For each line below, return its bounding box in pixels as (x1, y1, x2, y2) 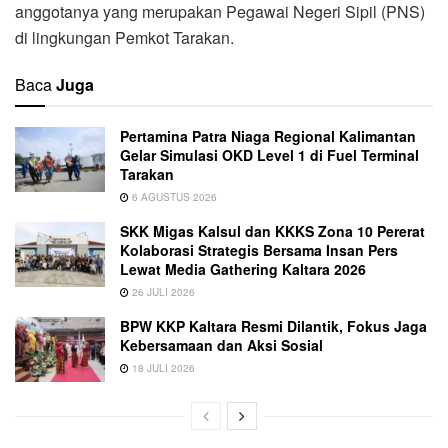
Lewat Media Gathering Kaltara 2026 (120, 259, 366, 280)
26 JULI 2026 (129, 285, 195, 300)
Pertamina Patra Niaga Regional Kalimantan (120, 126, 416, 147)
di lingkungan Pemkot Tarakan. (15, 26, 234, 50)
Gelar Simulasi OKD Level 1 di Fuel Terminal (120, 145, 419, 166)
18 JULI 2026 (129, 361, 195, 376)
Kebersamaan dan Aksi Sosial (120, 335, 323, 356)
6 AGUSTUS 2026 (129, 190, 217, 205)
